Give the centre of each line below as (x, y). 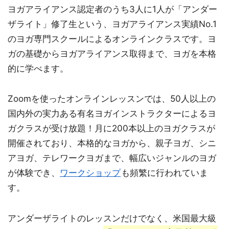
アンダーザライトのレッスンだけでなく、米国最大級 (112, 218)
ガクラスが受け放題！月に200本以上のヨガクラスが (111, 129)
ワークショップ (90, 173)
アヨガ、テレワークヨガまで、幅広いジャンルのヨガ (112, 158)
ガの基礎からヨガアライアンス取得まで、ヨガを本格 (112, 53)
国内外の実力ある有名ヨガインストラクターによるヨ (112, 114)
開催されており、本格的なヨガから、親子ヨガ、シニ (112, 143)
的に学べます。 (38, 68)
